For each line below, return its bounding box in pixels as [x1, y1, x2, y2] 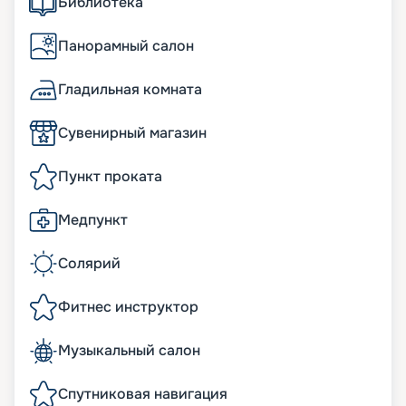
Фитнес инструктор [58, 297, 198, 317]
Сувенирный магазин [58, 123, 207, 143]
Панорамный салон [58, 36, 194, 56]
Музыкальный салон [58, 341, 200, 361]
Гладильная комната [58, 80, 202, 100]
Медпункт [58, 210, 128, 230]
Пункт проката [58, 167, 162, 187]
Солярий [58, 254, 121, 274]
